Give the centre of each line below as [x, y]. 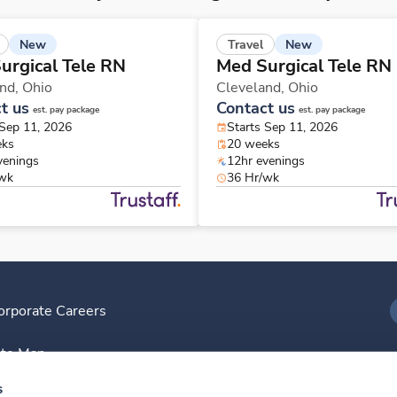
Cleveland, [252, 88]
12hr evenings [266, 161]
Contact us [256, 109]
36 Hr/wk [253, 178]
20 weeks [253, 144]
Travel [245, 45]
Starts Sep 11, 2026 [282, 128]
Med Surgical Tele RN [304, 66]
